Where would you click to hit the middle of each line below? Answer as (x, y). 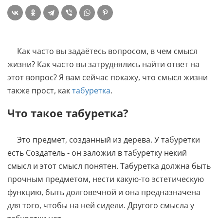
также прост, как (40, 91)
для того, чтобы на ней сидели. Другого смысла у (101, 205)
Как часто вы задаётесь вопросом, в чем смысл (107, 51)
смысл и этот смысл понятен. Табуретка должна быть (109, 166)
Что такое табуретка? (68, 113)
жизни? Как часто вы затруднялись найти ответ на (103, 64)
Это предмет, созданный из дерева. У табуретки (109, 140)
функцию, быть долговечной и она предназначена (104, 192)
